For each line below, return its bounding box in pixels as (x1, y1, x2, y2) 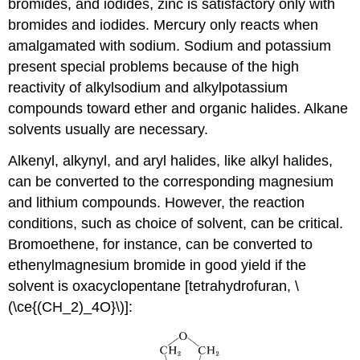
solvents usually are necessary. (8, 121, 209, 137)
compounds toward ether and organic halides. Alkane (8, 100, 349, 117)
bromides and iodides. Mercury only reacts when (8, 16, 319, 33)
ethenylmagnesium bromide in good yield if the (8, 256, 307, 273)
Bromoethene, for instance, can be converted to (8, 235, 313, 252)
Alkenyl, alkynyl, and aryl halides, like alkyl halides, (8, 152, 333, 169)
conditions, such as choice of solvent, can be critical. (8, 215, 344, 231)
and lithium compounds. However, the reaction (8, 194, 305, 211)
